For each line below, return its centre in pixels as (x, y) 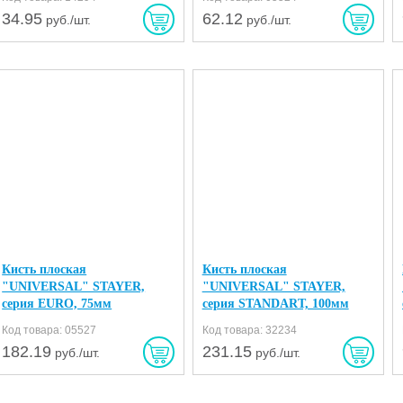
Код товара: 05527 (49, 330)
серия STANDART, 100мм (275, 304)
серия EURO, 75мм (57, 304)
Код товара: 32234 (249, 330)
